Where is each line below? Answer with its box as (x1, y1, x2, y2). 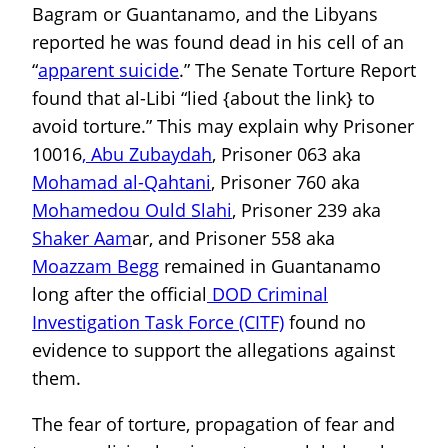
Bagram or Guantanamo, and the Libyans (32, 2, 378, 27)
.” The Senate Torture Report (179, 58, 416, 83)
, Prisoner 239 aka (232, 198, 381, 223)
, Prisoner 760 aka (211, 170, 360, 195)
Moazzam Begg (32, 254, 159, 279)
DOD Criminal (207, 282, 328, 307)
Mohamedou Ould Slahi (32, 198, 232, 223)
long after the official (32, 282, 207, 307)
